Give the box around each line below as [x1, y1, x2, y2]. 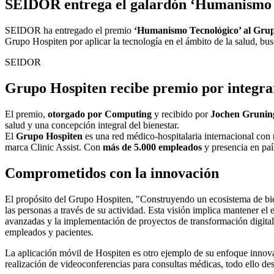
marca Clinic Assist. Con [5, 141, 103, 152]
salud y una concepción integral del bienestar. [5, 119, 179, 130]
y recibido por [154, 108, 210, 119]
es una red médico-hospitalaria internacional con [83, 130, 270, 141]
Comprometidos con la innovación [5, 165, 219, 181]
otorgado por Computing [48, 108, 154, 119]
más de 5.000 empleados [103, 141, 202, 152]
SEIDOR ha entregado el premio [5, 25, 131, 36]
